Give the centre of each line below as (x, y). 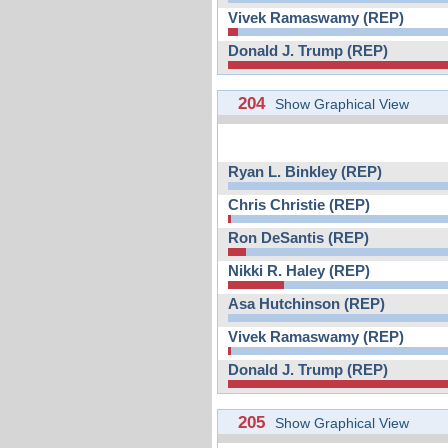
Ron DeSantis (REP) (298, 237)
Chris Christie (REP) (299, 204)
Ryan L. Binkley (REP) (305, 171)
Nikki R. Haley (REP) (299, 270)
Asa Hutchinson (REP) (306, 303)
